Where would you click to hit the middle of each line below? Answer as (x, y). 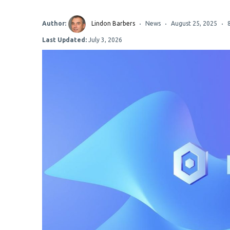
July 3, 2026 (104, 40)
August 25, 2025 (194, 24)
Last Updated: (64, 40)
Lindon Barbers (113, 24)
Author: (54, 24)
